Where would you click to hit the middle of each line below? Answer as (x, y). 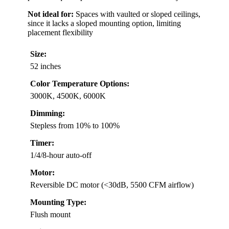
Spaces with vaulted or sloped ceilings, (137, 14)
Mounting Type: (58, 202)
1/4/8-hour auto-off (61, 155)
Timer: (42, 143)
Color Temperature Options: (80, 84)
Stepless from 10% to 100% (75, 126)
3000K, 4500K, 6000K (68, 96)
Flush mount (50, 215)
